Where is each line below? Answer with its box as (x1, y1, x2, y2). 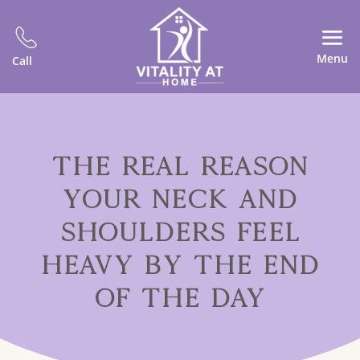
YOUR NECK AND (62, 184, 298, 214)
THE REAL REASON (51, 151, 309, 181)
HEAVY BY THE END (40, 250, 320, 280)
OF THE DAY (95, 283, 265, 313)
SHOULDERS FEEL (59, 217, 301, 247)
